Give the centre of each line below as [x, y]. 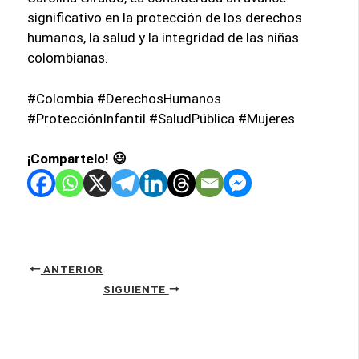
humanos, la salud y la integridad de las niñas [163, 38]
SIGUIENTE [136, 289]
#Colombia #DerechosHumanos [125, 98]
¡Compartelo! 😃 [77, 159]
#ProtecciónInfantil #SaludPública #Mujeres [161, 118]
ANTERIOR [72, 269]
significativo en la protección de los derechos [165, 18]
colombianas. [68, 58]
